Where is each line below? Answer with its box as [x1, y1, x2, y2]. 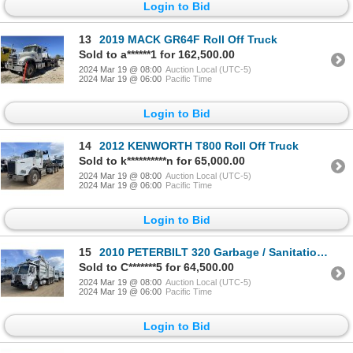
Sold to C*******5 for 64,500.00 [79, 261, 234, 274]
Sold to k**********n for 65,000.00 [79, 154, 245, 167]
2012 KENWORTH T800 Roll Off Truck [99, 139, 299, 152]
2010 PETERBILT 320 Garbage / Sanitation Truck [99, 246, 317, 259]
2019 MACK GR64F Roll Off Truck [99, 32, 277, 46]
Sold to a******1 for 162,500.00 [79, 47, 235, 61]
